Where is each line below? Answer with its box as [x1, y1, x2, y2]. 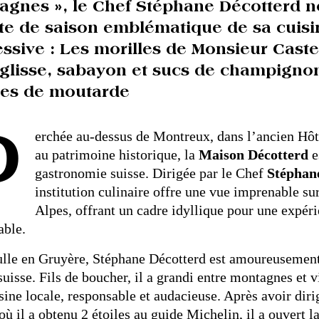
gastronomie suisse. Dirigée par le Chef [34, 165, 267, 181]
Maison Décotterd [198, 147, 308, 162]
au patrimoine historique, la [34, 147, 199, 162]
